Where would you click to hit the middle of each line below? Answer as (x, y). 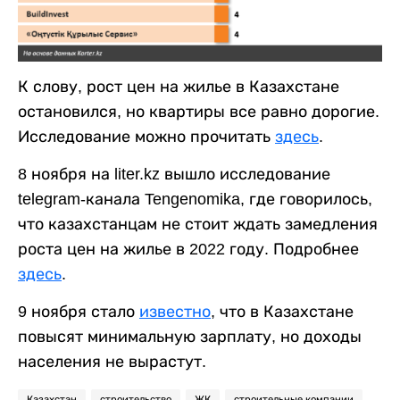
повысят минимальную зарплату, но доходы (190, 337)
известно (175, 312)
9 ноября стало (79, 312)
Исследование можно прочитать (146, 137)
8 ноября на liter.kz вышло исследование (174, 175)
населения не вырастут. (112, 362)
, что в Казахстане (282, 312)
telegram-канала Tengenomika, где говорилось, (195, 200)
